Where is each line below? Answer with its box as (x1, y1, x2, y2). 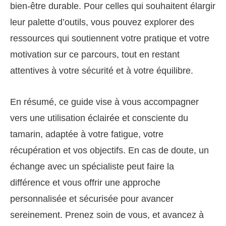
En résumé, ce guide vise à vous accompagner (10, 96, 199, 107)
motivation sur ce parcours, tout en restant (10, 49, 180, 60)
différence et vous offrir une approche (10, 177, 160, 188)
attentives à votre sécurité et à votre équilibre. (10, 65, 193, 76)
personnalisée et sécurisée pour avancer (10, 193, 174, 204)
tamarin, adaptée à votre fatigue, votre (10, 129, 163, 139)
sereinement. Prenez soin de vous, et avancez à (10, 209, 204, 220)
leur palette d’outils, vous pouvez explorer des (10, 17, 194, 27)
